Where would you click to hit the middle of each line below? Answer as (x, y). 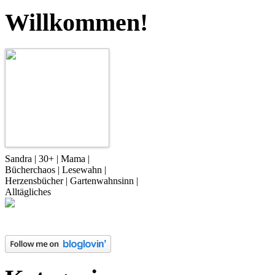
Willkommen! (76, 22)
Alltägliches (28, 192)
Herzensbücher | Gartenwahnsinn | (72, 180)
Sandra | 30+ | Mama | (47, 158)
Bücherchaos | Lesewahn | (56, 169)
